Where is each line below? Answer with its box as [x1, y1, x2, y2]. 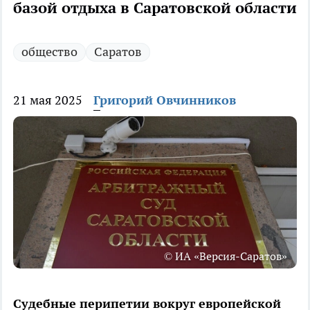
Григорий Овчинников [93, 92, 236, 109]
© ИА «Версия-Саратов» [164, 249, 287, 264]
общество [21, 44, 77, 60]
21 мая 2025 [13, 92, 82, 109]
